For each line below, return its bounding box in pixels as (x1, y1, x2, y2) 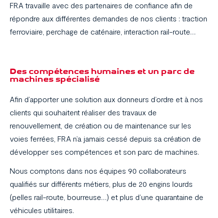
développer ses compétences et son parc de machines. (10, 147, 199, 157)
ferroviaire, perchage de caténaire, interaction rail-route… (10, 27, 196, 36)
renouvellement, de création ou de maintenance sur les (10, 121, 191, 130)
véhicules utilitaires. (10, 205, 74, 215)
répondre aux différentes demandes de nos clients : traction (10, 14, 207, 23)
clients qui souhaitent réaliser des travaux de (10, 108, 157, 117)
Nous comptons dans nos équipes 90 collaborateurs (10, 166, 186, 176)
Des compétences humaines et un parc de (10, 66, 195, 76)
